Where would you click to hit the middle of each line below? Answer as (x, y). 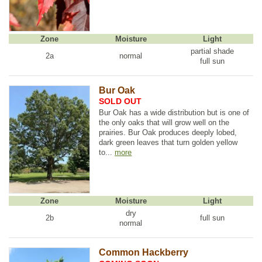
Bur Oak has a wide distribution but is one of (174, 113)
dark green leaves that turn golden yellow (168, 142)
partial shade (213, 51)
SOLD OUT (120, 101)
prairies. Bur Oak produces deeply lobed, (168, 132)
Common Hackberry (144, 252)
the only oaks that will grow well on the (164, 123)
